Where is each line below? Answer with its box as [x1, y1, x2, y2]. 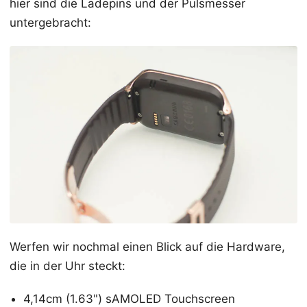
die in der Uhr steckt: [10, 259, 125, 273]
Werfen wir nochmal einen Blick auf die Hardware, [10, 240, 285, 254]
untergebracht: [10, 15, 91, 29]
